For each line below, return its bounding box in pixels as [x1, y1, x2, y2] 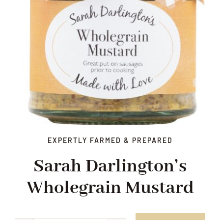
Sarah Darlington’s [33, 155, 187, 179]
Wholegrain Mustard [26, 176, 194, 200]
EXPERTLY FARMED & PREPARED [47, 136, 173, 145]
